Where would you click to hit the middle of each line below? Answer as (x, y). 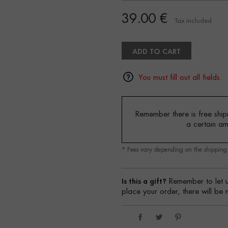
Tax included (193, 21)
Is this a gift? (144, 181)
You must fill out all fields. (180, 78)
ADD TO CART (156, 51)
